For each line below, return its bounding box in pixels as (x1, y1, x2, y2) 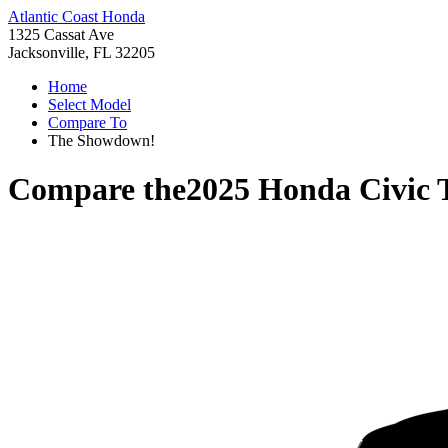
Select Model (48, 96, 131, 113)
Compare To (48, 114, 127, 131)
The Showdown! (48, 132, 155, 149)
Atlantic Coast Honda (8, 8, 145, 25)
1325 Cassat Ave (8, 26, 114, 43)
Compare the (8, 171, 186, 208)
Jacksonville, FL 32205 (8, 44, 155, 61)
